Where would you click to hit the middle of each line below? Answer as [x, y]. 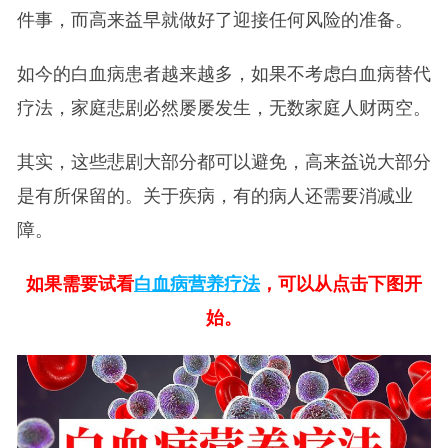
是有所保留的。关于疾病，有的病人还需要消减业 [214, 196]
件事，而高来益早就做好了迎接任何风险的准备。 [214, 20]
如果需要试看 [79, 284]
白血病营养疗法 [196, 284]
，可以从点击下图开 [340, 284]
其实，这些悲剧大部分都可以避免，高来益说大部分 [223, 162]
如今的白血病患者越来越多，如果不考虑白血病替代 [223, 74]
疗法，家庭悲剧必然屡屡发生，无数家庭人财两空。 [223, 108]
